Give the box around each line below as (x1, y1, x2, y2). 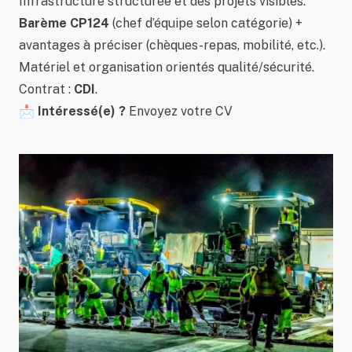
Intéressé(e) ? (38, 104, 126, 119)
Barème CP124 (19, 16, 109, 31)
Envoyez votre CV (126, 104, 233, 119)
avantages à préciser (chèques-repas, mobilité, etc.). (19, 38, 325, 53)
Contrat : (19, 82, 74, 97)
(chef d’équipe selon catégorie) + (109, 16, 302, 31)
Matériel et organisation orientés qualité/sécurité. (19, 60, 314, 75)
